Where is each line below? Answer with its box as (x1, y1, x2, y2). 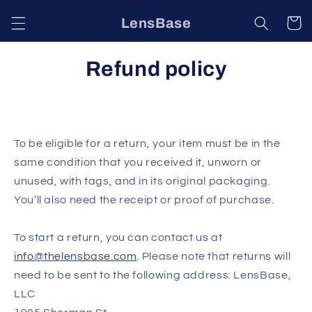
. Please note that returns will (136, 251, 291, 263)
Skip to (21, 4, 60, 16)
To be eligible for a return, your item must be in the (14, 138, 281, 150)
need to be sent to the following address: (14, 270, 234, 281)
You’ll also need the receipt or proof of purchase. (14, 194, 274, 206)
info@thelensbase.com (14, 251, 137, 263)
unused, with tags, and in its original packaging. (14, 175, 270, 187)
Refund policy (85, 58, 227, 81)
